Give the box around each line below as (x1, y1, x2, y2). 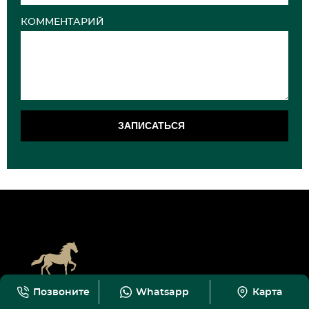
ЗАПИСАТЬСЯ (117, 119, 185, 131)
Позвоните (33, 288, 90, 297)
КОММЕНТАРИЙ (21, 17, 104, 27)
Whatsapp (146, 288, 189, 297)
